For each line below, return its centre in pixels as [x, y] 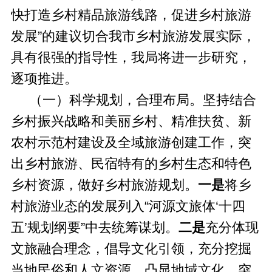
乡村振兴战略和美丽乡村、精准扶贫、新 [131, 121]
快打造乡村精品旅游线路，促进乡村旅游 [131, 15]
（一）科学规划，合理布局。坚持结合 [133, 100]
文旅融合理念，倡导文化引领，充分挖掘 [131, 249]
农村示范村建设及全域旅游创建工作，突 [131, 142]
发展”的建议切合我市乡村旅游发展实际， [133, 36]
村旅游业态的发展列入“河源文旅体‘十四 [128, 206]
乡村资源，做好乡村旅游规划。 [104, 185]
